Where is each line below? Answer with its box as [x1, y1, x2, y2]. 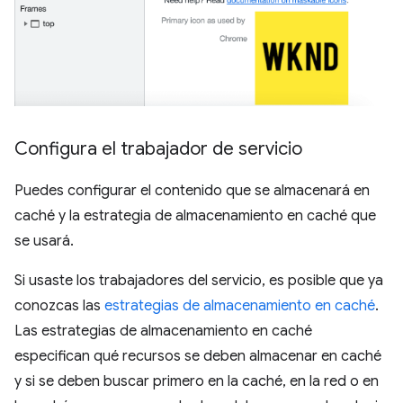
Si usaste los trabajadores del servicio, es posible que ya [14, 271, 383, 290]
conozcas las [14, 296, 104, 315]
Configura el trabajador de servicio [14, 137, 302, 160]
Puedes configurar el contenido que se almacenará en [14, 181, 370, 200]
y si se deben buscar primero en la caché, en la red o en [14, 372, 379, 390]
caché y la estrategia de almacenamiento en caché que [14, 206, 376, 225]
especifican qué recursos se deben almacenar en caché [14, 346, 381, 365]
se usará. [14, 231, 74, 250]
